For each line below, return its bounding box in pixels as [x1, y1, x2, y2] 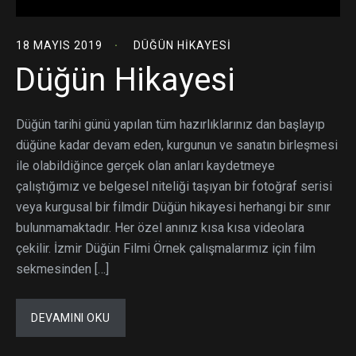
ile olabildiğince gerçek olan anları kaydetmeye [16, 157, 275, 173]
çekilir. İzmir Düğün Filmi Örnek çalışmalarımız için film [16, 240, 315, 256]
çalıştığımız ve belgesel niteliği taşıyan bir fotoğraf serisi [16, 178, 332, 194]
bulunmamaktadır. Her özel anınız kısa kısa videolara [16, 219, 304, 235]
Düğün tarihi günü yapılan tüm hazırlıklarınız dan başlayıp [16, 116, 325, 132]
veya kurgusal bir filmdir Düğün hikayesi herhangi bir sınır [16, 199, 331, 215]
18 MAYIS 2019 [16, 38, 103, 52]
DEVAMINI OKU [31, 311, 110, 324]
